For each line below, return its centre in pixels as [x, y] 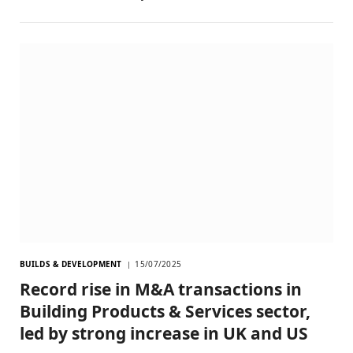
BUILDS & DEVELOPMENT [71, 264]
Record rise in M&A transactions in [161, 289]
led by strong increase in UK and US [164, 333]
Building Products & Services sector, [165, 311]
